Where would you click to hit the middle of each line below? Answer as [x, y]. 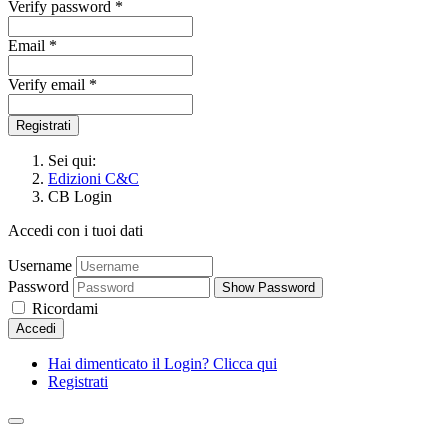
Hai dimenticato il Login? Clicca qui [162, 364]
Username [40, 266]
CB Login [80, 197]
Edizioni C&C [93, 179]
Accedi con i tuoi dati [75, 231]
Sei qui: [76, 161]
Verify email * [52, 85]
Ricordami [63, 309]
